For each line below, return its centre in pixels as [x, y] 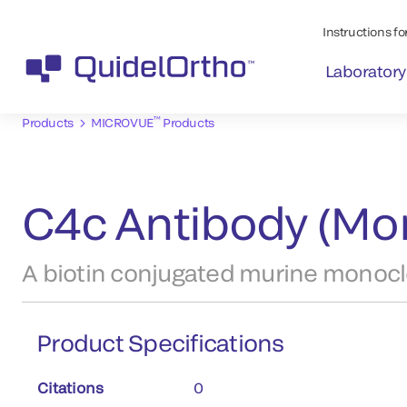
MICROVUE [122, 122]
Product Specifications [160, 342]
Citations [70, 387]
